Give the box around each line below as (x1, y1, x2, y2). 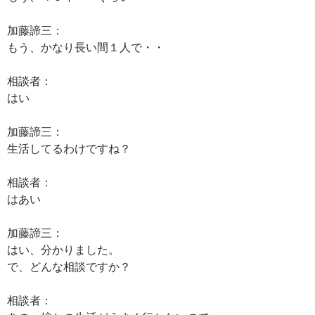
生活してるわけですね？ (7, 141, 131, 155)
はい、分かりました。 (7, 243, 120, 256)
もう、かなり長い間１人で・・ (7, 40, 165, 53)
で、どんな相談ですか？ (7, 259, 131, 273)
